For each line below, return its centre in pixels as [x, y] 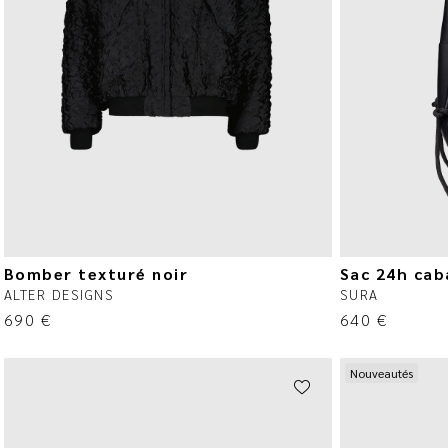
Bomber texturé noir [96, 274]
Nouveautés [381, 372]
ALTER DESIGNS [59, 294]
